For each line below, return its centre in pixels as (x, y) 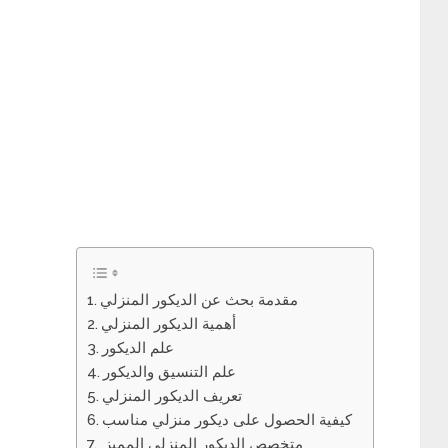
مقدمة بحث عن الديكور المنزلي (199, 300)
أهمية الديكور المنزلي (169, 324)
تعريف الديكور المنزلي (172, 396)
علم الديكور (138, 348)
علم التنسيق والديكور (170, 372)
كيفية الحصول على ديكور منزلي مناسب (227, 420)
